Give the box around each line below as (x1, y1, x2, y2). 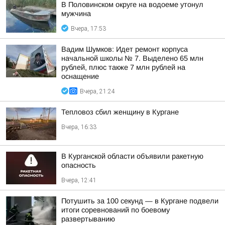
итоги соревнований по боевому (61, 206, 170, 214)
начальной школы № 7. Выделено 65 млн (61, 54, 203, 62)
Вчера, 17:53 (71, 25, 106, 32)
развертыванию (61, 215, 115, 223)
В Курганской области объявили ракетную (61, 152, 203, 160)
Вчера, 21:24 (80, 88, 115, 95)
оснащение (61, 72, 99, 80)
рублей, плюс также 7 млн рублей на (61, 63, 185, 71)
